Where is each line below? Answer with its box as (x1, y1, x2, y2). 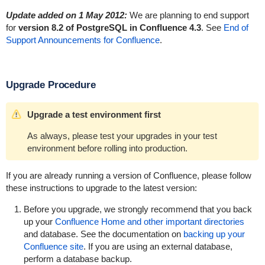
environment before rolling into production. (27, 143, 188, 153)
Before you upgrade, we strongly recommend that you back (23, 204, 252, 214)
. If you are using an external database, (83, 241, 232, 251)
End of (223, 22, 248, 33)
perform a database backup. (23, 254, 132, 264)
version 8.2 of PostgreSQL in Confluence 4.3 (18, 22, 201, 33)
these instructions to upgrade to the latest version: (5, 183, 197, 193)
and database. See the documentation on (23, 229, 183, 239)
